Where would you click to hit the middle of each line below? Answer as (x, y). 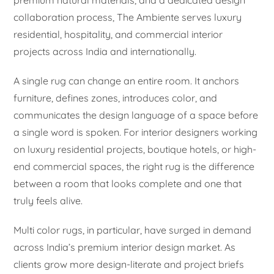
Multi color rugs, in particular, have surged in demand (133, 230)
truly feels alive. (48, 200)
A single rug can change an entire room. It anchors (127, 80)
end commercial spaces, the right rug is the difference (134, 166)
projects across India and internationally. (105, 51)
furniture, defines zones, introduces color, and (116, 98)
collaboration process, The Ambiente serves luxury (128, 17)
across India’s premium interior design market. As (125, 247)
